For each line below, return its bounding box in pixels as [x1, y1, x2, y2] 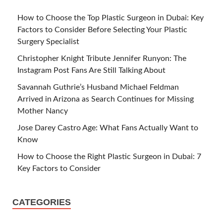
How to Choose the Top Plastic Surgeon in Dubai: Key [17, 13, 204, 22]
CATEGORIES [12, 197, 71, 207]
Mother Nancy [17, 107, 68, 115]
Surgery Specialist [17, 37, 79, 46]
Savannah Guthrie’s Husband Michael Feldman [17, 83, 179, 91]
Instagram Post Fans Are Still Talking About [17, 66, 166, 74]
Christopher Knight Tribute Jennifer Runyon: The [17, 54, 186, 62]
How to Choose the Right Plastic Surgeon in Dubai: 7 [17, 152, 201, 161]
